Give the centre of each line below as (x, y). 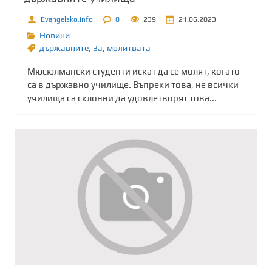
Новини (55, 36)
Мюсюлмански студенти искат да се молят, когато (134, 72)
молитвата (129, 48)
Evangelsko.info (67, 19)
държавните (64, 48)
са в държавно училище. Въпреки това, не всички (133, 85)
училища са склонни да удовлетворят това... (122, 98)
